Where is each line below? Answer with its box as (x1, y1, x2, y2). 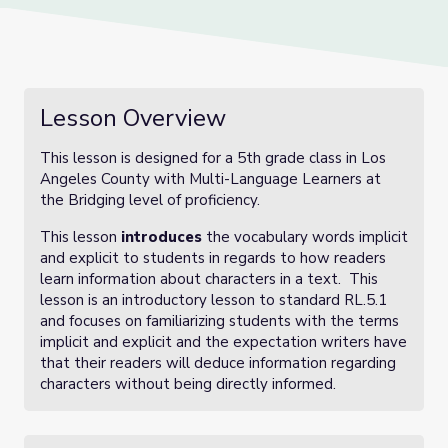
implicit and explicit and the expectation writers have (40, 332, 407, 352)
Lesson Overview (40, 102, 226, 134)
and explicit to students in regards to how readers (40, 248, 386, 268)
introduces (121, 227, 202, 247)
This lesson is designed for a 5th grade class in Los (40, 148, 386, 168)
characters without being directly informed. (40, 374, 340, 394)
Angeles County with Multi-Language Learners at (40, 169, 381, 189)
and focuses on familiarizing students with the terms (40, 311, 399, 331)
